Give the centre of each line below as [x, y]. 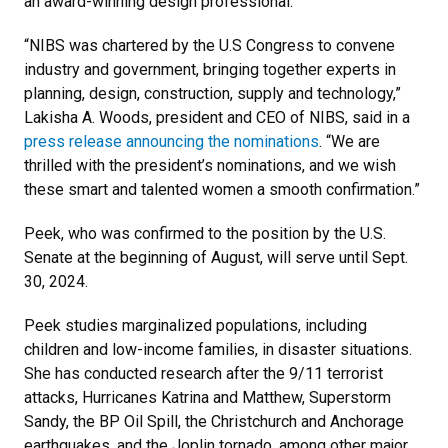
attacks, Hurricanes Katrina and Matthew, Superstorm [207, 398]
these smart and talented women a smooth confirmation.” [222, 190]
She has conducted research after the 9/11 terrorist [203, 374]
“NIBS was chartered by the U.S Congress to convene [209, 46]
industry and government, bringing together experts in [210, 70]
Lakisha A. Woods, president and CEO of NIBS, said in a [217, 118]
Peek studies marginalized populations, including [195, 326]
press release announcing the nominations [171, 142]
